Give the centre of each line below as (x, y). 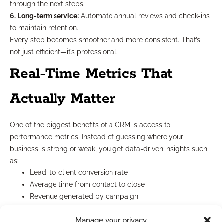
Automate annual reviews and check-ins (144, 16)
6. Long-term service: (44, 16)
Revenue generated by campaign (84, 196)
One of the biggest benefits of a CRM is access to (90, 125)
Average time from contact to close (87, 185)
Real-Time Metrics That (91, 74)
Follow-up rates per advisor (74, 208)
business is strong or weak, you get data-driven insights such (109, 149)
